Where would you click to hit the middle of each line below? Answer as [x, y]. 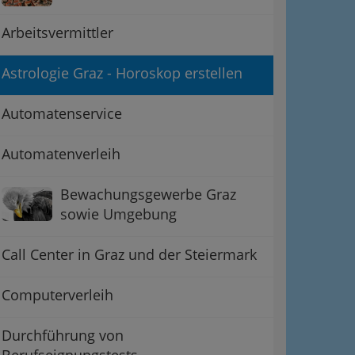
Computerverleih [57, 294]
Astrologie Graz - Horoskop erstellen [122, 73]
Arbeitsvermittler [57, 32]
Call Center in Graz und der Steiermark [129, 254]
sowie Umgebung [118, 214]
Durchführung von [63, 335]
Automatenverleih [61, 153]
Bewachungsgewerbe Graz [148, 194]
